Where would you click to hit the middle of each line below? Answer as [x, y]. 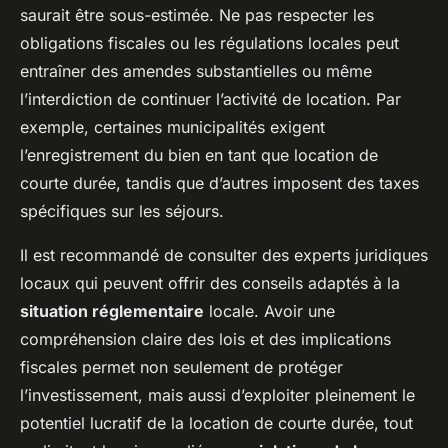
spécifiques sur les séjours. [122, 211]
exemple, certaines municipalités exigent [172, 127]
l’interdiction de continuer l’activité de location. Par [210, 99]
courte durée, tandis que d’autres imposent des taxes [219, 183]
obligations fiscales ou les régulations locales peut [209, 43]
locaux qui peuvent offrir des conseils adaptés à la [210, 283]
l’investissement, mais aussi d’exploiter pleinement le [217, 395]
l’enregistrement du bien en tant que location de [199, 155]
